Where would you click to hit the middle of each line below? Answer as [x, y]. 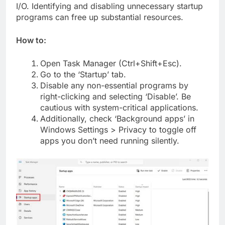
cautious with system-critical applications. [119, 108]
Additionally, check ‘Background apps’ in [117, 119]
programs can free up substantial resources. [100, 17]
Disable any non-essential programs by [114, 86]
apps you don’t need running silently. [110, 141]
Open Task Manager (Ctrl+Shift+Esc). [111, 64]
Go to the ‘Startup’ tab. [83, 75]
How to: [31, 40]
